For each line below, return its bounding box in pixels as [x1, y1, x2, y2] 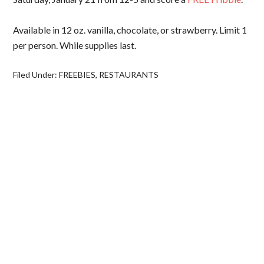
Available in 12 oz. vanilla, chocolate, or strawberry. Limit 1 [13, 24, 247, 35]
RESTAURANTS [99, 70, 159, 80]
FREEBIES [59, 70, 96, 80]
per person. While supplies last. [13, 39, 137, 51]
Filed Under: [13, 70, 60, 80]
